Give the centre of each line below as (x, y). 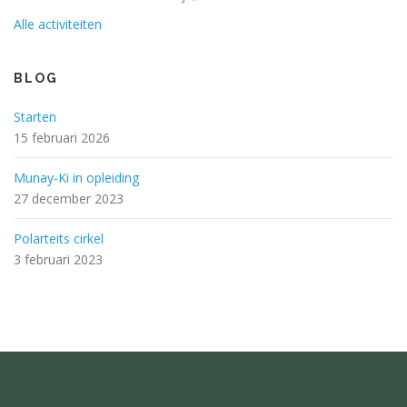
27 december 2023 (69, 199)
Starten (35, 117)
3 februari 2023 (58, 259)
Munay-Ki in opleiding (76, 178)
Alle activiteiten (58, 24)
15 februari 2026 (62, 138)
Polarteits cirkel (59, 238)
